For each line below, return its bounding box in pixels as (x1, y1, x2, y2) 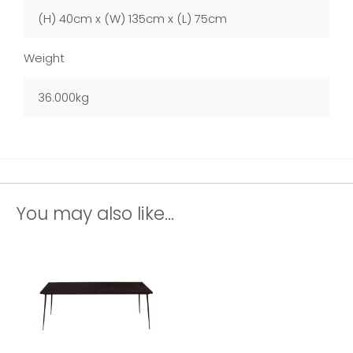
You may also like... (16, 200, 174, 226)
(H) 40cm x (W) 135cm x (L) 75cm (38, 9, 227, 27)
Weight (24, 49, 65, 66)
